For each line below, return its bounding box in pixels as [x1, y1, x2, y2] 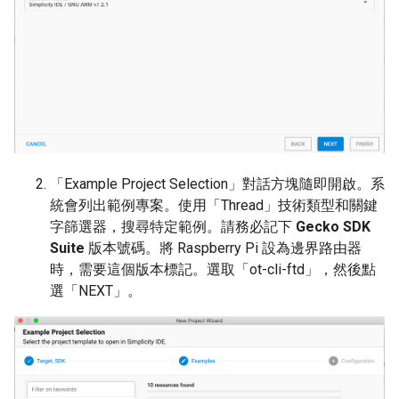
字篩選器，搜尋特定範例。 [50, 218, 221, 236]
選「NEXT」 [50, 282, 127, 300]
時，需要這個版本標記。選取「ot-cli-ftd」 [50, 261, 319, 279]
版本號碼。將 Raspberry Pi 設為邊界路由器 [85, 240, 362, 257]
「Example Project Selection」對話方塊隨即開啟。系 [50, 175, 385, 193]
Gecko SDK [296, 218, 370, 236]
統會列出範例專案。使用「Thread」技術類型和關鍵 [50, 197, 378, 215]
